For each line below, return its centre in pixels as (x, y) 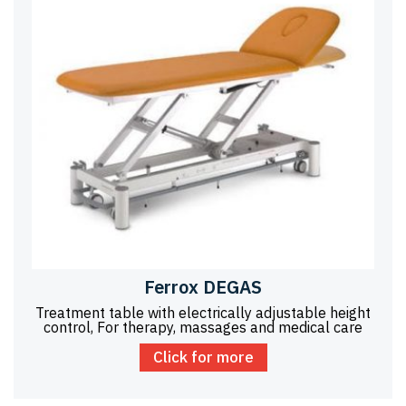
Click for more (203, 358)
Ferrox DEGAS (203, 287)
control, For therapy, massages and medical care (203, 328)
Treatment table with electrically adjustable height (203, 313)
